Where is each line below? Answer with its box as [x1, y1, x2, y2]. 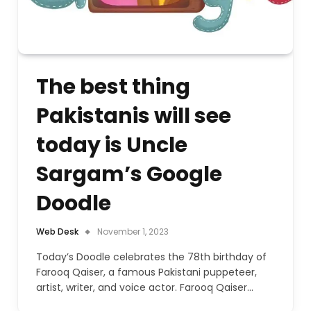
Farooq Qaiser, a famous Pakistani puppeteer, [36, 264, 257, 279]
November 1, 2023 [97, 225, 169, 237]
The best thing [36, 72, 190, 101]
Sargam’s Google [36, 159, 222, 189]
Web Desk [36, 225, 78, 237]
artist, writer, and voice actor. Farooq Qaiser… [36, 280, 253, 294]
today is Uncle [36, 130, 187, 160]
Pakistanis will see [36, 101, 231, 131]
